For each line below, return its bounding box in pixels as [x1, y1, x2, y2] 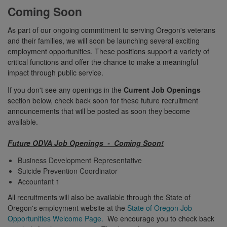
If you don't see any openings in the [8, 84, 124, 95]
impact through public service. [8, 67, 105, 78]
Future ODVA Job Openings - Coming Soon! [8, 137, 164, 148]
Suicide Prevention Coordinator [18, 165, 120, 176]
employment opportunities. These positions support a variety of [8, 46, 209, 56]
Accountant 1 [18, 176, 60, 186]
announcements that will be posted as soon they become [8, 105, 190, 116]
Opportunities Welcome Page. [8, 213, 103, 223]
